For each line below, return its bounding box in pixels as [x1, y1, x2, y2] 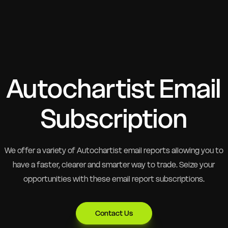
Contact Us [95, 208, 133, 218]
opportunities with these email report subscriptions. [23, 174, 205, 184]
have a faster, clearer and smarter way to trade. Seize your [13, 159, 215, 169]
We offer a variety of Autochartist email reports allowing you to [4, 145, 223, 155]
